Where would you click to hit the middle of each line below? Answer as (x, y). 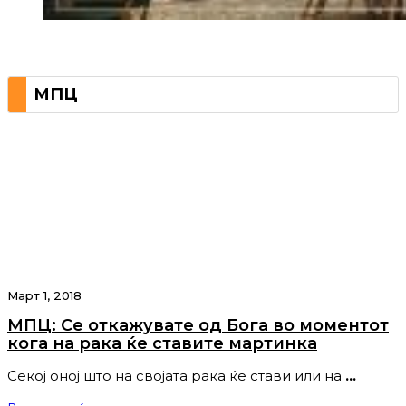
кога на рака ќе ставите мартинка (162, 344)
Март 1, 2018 (44, 296)
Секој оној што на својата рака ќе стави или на (174, 376)
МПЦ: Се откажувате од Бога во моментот (198, 326)
